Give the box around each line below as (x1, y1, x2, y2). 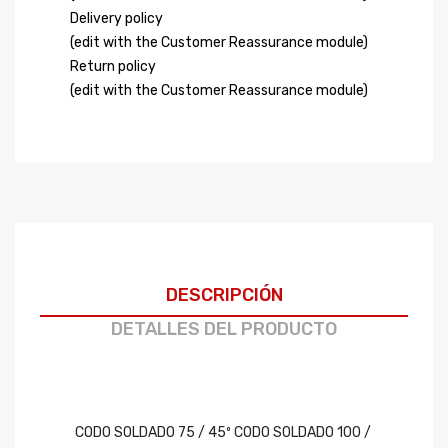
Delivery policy (70, 10, 163, 27)
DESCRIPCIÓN (165, 284, 283, 306)
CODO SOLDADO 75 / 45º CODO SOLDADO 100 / (75, 424, 371, 441)
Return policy (70, 58, 156, 75)
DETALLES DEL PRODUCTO (111, 318, 337, 340)
